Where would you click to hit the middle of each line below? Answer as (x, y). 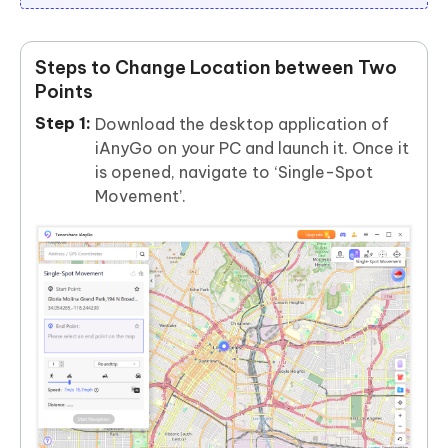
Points (64, 92)
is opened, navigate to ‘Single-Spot (234, 172)
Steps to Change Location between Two (216, 68)
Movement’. (140, 196)
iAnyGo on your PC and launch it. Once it (252, 148)
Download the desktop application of (242, 124)
